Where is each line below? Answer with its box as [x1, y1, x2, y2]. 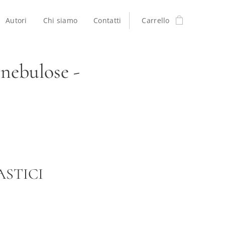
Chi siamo [43, 16, 78, 25]
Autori [6, 16, 27, 25]
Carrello [142, 16, 170, 25]
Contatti [93, 16, 122, 25]
